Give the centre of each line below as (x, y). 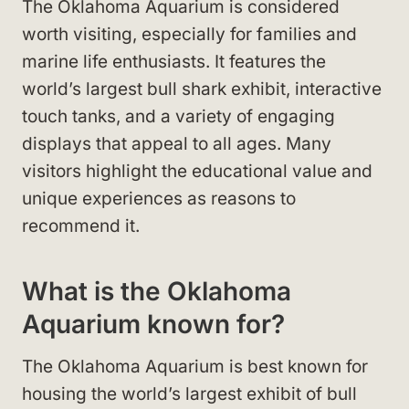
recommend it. (81, 225)
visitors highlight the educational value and (197, 171)
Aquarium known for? (153, 324)
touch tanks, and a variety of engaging (178, 116)
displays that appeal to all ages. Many (177, 143)
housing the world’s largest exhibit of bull (189, 393)
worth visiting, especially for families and (189, 34)
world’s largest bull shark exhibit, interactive (202, 89)
